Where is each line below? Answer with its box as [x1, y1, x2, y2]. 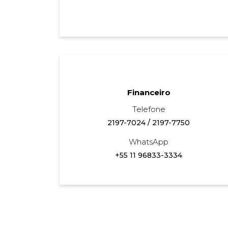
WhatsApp [129, 136, 168, 147]
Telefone [132, 104, 165, 114]
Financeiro [127, 87, 170, 97]
